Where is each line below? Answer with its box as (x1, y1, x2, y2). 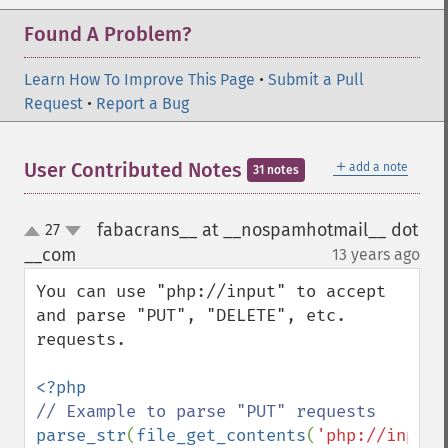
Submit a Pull (268, 70, 364, 89)
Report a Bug (96, 94, 189, 113)
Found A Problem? (24, 22, 191, 46)
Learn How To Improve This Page (24, 70, 255, 89)
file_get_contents (136, 425, 306, 446)
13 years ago (332, 245, 420, 264)
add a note (349, 160, 408, 174)
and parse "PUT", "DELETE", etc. (36, 305, 346, 326)
